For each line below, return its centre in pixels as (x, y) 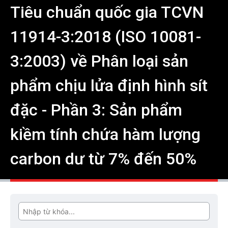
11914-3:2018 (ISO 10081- (106, 37)
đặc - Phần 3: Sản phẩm (96, 110)
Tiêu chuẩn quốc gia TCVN (107, 12)
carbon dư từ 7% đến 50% (103, 159)
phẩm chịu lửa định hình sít (109, 85)
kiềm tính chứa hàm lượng (105, 134)
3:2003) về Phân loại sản (99, 61)
